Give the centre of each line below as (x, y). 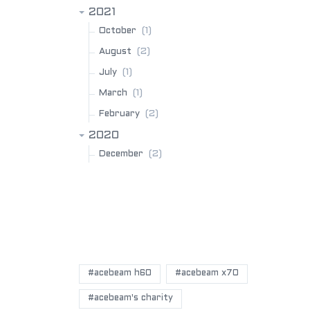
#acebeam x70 (207, 273)
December (121, 154)
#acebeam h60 (120, 273)
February (119, 114)
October (118, 31)
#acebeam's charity (130, 298)
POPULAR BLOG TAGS (169, 236)
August (115, 52)
